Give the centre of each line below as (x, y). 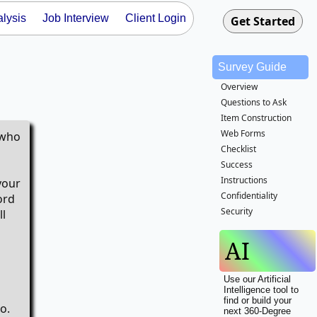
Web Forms (243, 133)
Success (237, 165)
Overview (239, 87)
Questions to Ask (254, 102)
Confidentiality (249, 196)
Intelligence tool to (261, 290)
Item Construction (256, 118)
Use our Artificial (257, 279)
